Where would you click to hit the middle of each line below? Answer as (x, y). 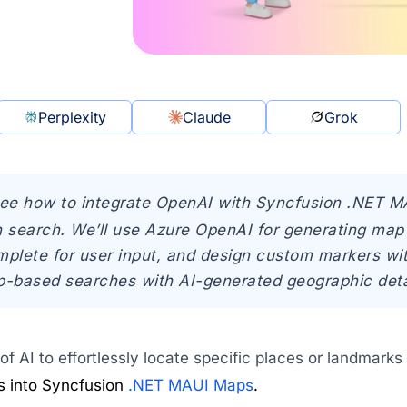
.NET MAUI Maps (190, 385)
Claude (206, 117)
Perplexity (72, 117)
